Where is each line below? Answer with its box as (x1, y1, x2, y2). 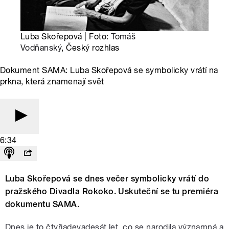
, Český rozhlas (61, 43, 120, 53)
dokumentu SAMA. (5, 199, 80, 210)
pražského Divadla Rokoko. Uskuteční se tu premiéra (5, 187, 219, 197)
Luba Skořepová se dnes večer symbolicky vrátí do (5, 174, 210, 184)
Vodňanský (20, 43, 62, 53)
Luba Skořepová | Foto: (20, 32, 111, 42)
